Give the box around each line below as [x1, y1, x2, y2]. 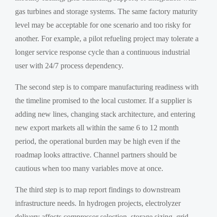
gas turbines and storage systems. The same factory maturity [15, 7, 198, 15]
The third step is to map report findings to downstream [15, 185, 181, 194]
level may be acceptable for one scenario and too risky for [15, 20, 191, 29]
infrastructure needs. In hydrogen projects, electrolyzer [15, 199, 181, 207]
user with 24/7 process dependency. [15, 61, 124, 70]
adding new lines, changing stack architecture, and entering [15, 109, 196, 118]
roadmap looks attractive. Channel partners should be [15, 150, 177, 159]
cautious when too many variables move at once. [15, 164, 164, 172]
